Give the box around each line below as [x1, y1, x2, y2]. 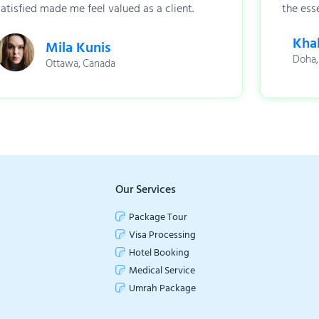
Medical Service [129, 261, 195, 278]
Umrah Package [129, 279, 196, 296]
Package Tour [129, 208, 187, 225]
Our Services [115, 179, 176, 199]
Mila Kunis [46, 36, 112, 59]
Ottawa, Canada [46, 54, 116, 73]
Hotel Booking [129, 244, 189, 261]
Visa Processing [129, 226, 196, 243]
